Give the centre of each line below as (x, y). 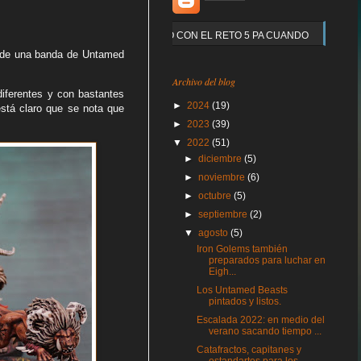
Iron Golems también (242, 249)
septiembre (224, 214)
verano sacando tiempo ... (265, 331)
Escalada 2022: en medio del (260, 320)
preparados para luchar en (267, 260)
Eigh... (222, 272)
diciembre (222, 159)
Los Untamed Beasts (242, 290)
